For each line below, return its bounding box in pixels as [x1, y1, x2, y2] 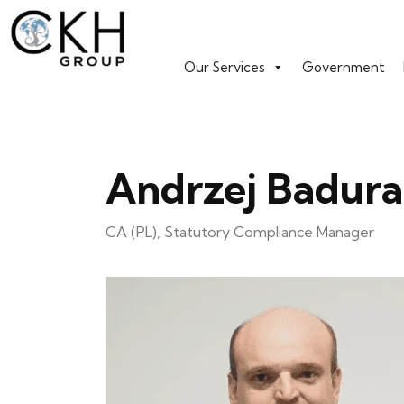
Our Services [183, 59, 265, 76]
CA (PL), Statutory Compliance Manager [106, 223, 374, 241]
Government [301, 59, 385, 76]
